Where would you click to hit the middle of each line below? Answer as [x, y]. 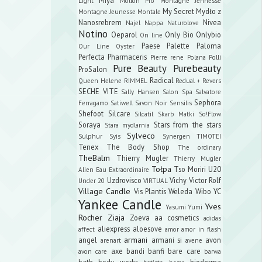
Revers [212, 80]
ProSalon [93, 69]
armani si [166, 239]
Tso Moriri [190, 169]
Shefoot [91, 113]
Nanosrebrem [100, 22]
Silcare [119, 113]
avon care [93, 251]
